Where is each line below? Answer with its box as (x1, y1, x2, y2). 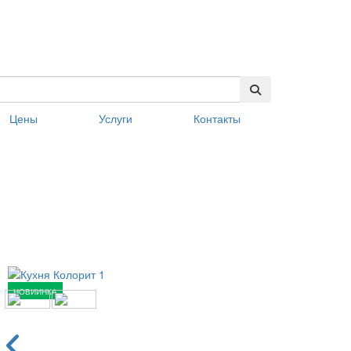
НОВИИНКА (13, 286, 58, 298)
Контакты (194, 110, 241, 127)
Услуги (99, 110, 132, 127)
